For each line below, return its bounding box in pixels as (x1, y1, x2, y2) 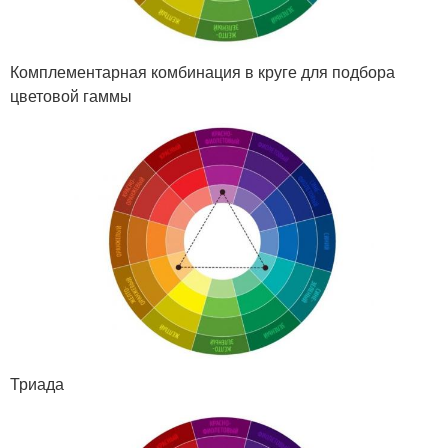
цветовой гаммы (10, 83, 132, 107)
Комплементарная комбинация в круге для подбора (10, 59, 395, 83)
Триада (10, 371, 64, 395)
